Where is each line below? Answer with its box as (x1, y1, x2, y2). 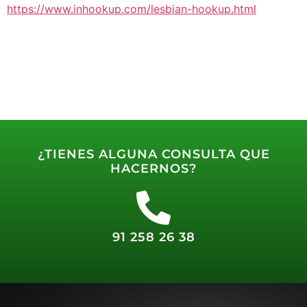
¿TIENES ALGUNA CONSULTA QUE (37, 146, 270, 162)
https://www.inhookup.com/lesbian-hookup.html (7, 1, 256, 16)
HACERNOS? (110, 160, 197, 176)
